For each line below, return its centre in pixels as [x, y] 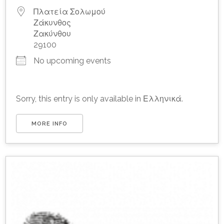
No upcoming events [72, 61]
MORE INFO [50, 124]
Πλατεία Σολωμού [70, 12]
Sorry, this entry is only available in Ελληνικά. [100, 99]
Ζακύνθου [52, 34]
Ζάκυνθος [52, 23]
